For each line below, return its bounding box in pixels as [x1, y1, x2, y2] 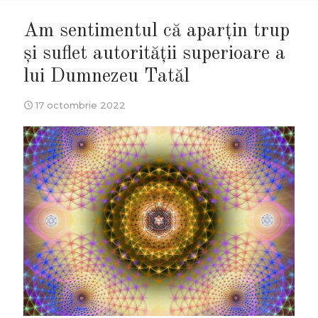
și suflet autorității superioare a [23, 44, 285, 63]
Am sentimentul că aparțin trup [23, 21, 290, 40]
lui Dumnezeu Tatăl [23, 67, 190, 86]
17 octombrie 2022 [35, 99, 126, 111]
